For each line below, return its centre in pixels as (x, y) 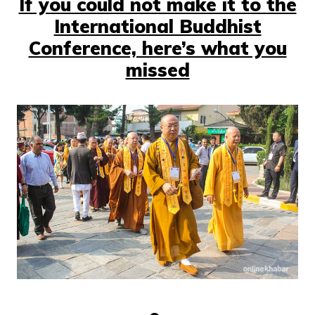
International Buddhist (157, 27)
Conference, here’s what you (157, 49)
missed (157, 70)
